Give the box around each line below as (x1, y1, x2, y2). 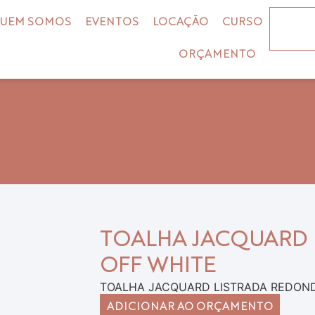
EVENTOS (84, 18, 139, 28)
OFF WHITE (99, 256, 216, 277)
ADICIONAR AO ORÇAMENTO (106, 302, 273, 313)
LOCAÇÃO (152, 18, 208, 28)
